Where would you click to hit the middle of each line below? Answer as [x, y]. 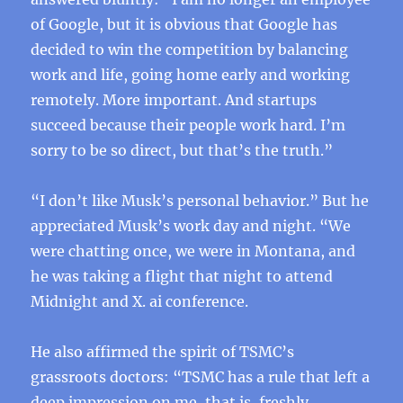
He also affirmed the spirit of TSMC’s [163, 352]
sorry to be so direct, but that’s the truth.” [182, 150]
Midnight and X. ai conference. [140, 301]
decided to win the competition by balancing [190, 49]
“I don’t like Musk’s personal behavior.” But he [200, 201]
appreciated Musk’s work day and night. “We [191, 226]
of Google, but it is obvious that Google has [184, 24]
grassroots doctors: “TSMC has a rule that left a [201, 377]
